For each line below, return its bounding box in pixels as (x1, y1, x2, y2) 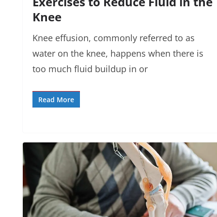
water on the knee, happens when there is (32, 47, 203, 60)
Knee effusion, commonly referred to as (32, 32, 195, 44)
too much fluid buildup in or (32, 63, 148, 75)
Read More (38, 95, 74, 105)
